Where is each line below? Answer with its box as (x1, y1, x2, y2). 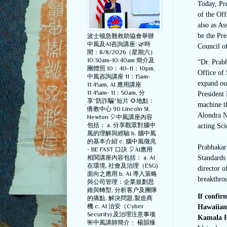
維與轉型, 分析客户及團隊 (87, 186, 157, 194)
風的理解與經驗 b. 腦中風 (87, 130, 156, 137)
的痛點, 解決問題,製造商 (87, 195, 153, 202)
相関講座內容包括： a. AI (87, 154, 155, 162)
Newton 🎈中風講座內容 (87, 113, 153, 121)
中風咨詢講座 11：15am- (87, 73, 150, 81)
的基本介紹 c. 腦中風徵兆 (87, 138, 156, 145)
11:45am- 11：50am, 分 (87, 89, 145, 97)
